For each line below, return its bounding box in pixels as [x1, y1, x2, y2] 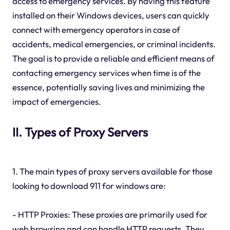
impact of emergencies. [12, 96, 101, 107]
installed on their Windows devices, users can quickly [12, 10, 209, 21]
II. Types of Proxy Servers [12, 124, 148, 140]
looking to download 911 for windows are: [12, 180, 166, 191]
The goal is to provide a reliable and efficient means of [12, 53, 215, 64]
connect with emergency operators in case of [12, 24, 180, 35]
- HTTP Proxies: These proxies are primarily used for [12, 208, 207, 220]
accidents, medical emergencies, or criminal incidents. [12, 39, 216, 50]
